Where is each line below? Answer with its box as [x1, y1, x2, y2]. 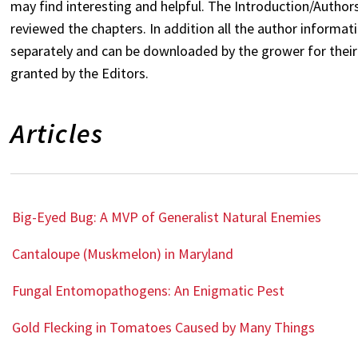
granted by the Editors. [10, 64, 149, 82]
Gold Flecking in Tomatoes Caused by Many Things [12, 318, 316, 337]
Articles [10, 117, 104, 150]
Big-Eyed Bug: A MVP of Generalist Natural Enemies [12, 208, 322, 227]
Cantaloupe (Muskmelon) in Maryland [12, 245, 234, 264]
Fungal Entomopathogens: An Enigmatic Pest [12, 281, 285, 300]
